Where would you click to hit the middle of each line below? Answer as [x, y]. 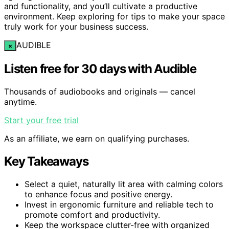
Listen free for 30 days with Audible [100, 68]
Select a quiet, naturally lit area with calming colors [124, 184]
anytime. [20, 101]
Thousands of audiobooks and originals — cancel [100, 91]
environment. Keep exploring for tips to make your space [114, 16]
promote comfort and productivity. [92, 214]
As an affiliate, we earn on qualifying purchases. [97, 138]
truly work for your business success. [76, 26]
